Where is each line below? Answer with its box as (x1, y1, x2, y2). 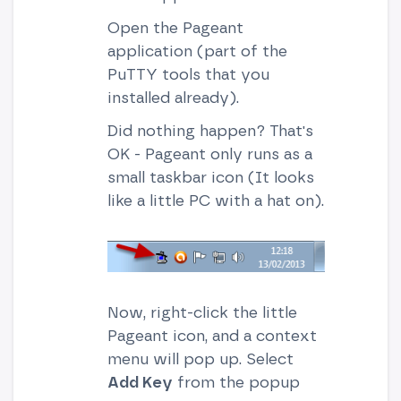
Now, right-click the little (107, 303, 297, 322)
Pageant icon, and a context (107, 326, 317, 346)
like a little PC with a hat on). (107, 190, 324, 209)
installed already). (107, 87, 239, 107)
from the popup (172, 372, 300, 392)
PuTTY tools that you (107, 64, 269, 83)
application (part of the (107, 40, 287, 60)
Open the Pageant (107, 17, 243, 37)
